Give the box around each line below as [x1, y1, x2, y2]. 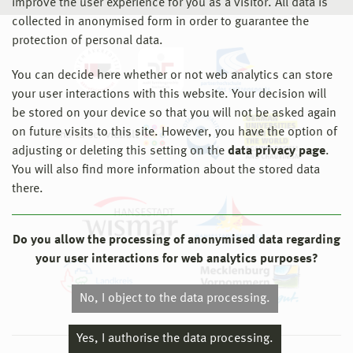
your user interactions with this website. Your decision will [12, 88, 326, 101]
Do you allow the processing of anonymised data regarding [13, 234, 340, 247]
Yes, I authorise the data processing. [76, 333, 273, 345]
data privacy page [228, 145, 325, 158]
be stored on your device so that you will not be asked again [12, 107, 336, 120]
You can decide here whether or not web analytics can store [12, 69, 333, 82]
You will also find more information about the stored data [12, 164, 320, 176]
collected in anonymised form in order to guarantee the [12, 16, 309, 28]
